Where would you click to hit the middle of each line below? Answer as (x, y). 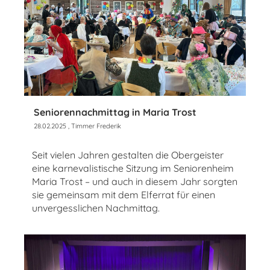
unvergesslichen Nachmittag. (96, 208)
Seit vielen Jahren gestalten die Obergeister (128, 155)
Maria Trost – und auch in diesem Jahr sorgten (135, 181)
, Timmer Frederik (94, 126)
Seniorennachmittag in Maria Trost (115, 112)
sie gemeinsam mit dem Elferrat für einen (124, 194)
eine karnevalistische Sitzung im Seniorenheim (133, 168)
